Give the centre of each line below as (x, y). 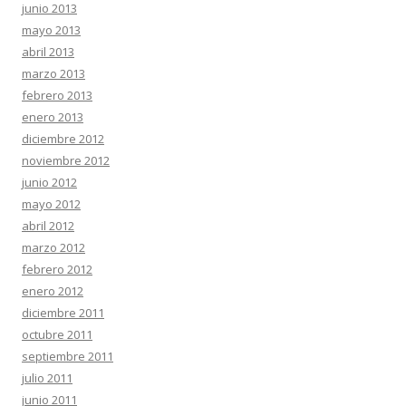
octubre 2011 (57, 334)
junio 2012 (49, 182)
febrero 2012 (57, 269)
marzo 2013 (53, 73)
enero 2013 (53, 117)
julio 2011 (47, 378)
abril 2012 (48, 226)
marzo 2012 (53, 247)
